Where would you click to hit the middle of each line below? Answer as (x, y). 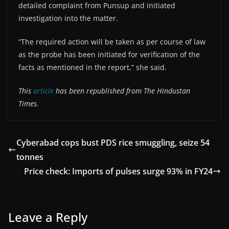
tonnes (30, 157)
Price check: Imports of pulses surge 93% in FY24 (118, 171)
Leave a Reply (48, 217)
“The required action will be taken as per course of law (112, 41)
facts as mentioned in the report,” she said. (93, 67)
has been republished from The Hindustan (122, 90)
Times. (29, 103)
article (43, 90)
